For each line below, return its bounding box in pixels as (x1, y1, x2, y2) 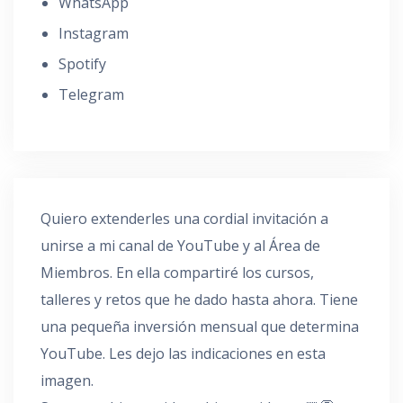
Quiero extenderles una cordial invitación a (40, 208, 328, 228)
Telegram (58, 84, 124, 104)
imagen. (40, 370, 94, 390)
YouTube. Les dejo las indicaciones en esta (40, 343, 326, 363)
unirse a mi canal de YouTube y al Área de (40, 235, 320, 255)
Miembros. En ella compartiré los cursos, (40, 262, 314, 282)
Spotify (58, 53, 106, 74)
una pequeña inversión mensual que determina (40, 316, 359, 336)
